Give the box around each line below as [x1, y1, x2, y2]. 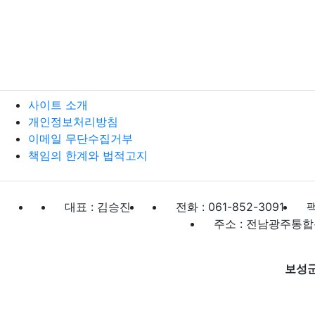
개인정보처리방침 [28, 115, 118, 129]
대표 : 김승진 [65, 200, 131, 214]
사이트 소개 [28, 98, 88, 112]
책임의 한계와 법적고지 [28, 148, 148, 162]
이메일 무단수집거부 [28, 131, 133, 146]
